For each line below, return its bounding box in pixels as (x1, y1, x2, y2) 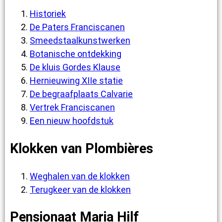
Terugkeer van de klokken (30, 184, 131, 195)
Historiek (30, 8, 66, 19)
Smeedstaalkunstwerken (30, 35, 130, 46)
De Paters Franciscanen (30, 22, 125, 33)
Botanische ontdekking (30, 49, 121, 59)
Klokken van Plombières (10, 140, 153, 157)
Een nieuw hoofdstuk (30, 115, 113, 126)
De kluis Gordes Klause (30, 62, 120, 73)
